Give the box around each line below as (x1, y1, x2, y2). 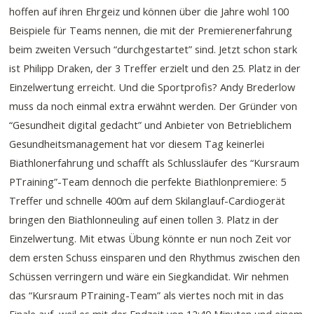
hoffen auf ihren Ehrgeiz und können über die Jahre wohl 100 (9, 4, 289, 18)
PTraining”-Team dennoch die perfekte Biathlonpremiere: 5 (9, 174, 287, 189)
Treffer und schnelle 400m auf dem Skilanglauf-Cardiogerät (9, 193, 286, 207)
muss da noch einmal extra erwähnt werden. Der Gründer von (9, 98, 298, 113)
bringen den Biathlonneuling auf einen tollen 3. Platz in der (9, 212, 280, 226)
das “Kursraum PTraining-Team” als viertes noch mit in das (9, 287, 285, 302)
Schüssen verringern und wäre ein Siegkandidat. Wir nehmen (9, 268, 289, 283)
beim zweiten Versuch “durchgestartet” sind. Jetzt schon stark (9, 41, 298, 56)
